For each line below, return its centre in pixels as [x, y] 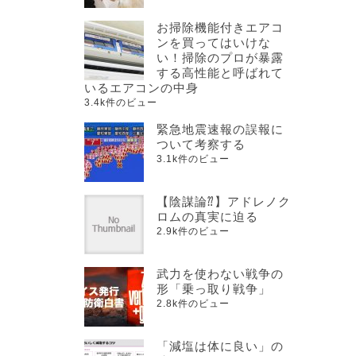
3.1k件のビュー [193, 159]
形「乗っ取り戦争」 [214, 289]
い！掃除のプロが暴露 [220, 58]
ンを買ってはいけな [214, 43]
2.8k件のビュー [193, 304]
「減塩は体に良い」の [220, 346]
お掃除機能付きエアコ [220, 27]
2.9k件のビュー [193, 231]
